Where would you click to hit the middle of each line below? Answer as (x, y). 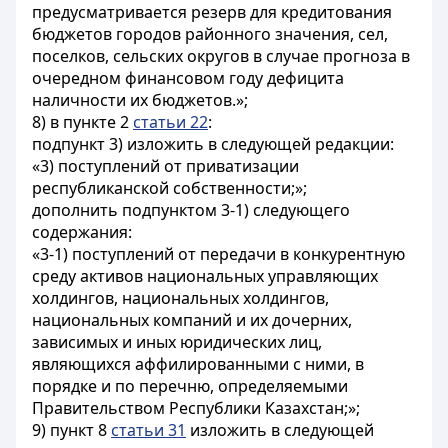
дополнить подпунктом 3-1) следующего (191, 210)
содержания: (82, 232)
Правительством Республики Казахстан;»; (196, 408)
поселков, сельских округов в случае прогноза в (221, 56)
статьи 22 (170, 122)
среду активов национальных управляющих (205, 276)
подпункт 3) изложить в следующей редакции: (213, 144)
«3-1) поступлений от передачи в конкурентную (218, 254)
